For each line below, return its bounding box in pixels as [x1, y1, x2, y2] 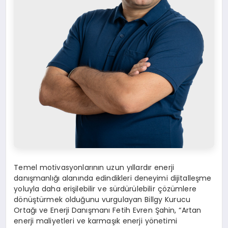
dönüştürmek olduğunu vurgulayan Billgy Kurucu [14, 194, 190, 205]
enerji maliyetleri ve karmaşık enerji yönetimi [14, 216, 177, 226]
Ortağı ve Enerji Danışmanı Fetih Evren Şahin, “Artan [14, 205, 202, 216]
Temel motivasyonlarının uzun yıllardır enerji [14, 162, 174, 173]
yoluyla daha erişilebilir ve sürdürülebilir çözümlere [14, 184, 196, 194]
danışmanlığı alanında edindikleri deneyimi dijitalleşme [14, 173, 212, 184]
